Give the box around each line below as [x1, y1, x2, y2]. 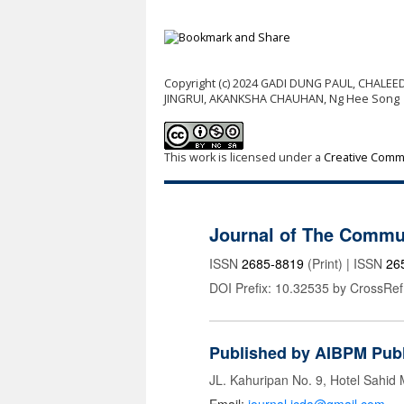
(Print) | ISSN [304, 254, 386, 273]
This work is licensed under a [164, 150, 324, 166]
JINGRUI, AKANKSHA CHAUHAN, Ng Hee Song [164, 91, 399, 107]
